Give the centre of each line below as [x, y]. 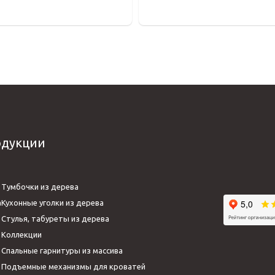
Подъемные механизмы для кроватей [73, 266]
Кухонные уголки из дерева [52, 203]
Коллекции [21, 234]
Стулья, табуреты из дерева [55, 219]
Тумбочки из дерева [40, 187]
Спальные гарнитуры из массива [62, 250]
